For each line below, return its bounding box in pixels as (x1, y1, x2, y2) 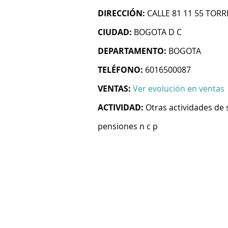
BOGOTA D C (134, 26, 182, 38)
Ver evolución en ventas (133, 83, 224, 94)
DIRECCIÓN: (98, 8, 145, 19)
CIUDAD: (98, 26, 132, 38)
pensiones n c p (98, 121, 158, 132)
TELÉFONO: (98, 64, 143, 75)
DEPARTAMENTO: (98, 45, 166, 56)
